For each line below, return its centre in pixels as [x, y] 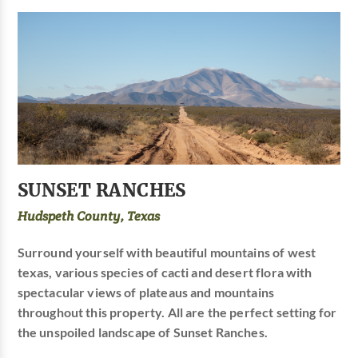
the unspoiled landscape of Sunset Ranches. [142, 332]
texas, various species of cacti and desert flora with [165, 272]
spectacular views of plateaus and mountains [146, 292]
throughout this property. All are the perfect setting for [177, 312]
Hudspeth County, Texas [88, 216]
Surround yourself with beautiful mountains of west [167, 252]
